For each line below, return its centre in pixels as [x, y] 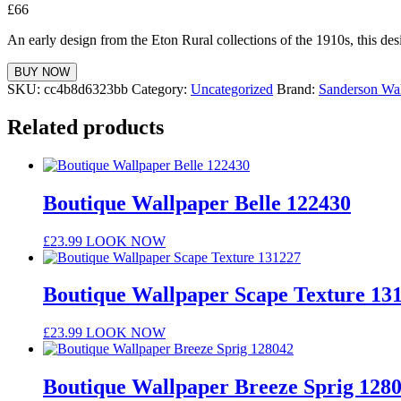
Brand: [298, 89]
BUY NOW [42, 72]
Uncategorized [232, 89]
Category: [161, 89]
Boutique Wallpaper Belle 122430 [197, 203]
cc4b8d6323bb [86, 89]
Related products [85, 127]
